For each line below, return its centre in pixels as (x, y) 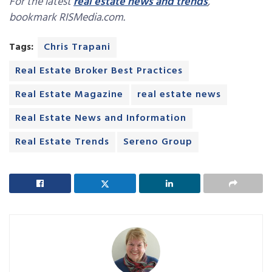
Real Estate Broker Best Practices (99, 71)
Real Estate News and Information (101, 119)
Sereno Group (158, 142)
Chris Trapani (77, 48)
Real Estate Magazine (69, 95)
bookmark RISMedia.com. (67, 18)
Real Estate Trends (62, 142)
